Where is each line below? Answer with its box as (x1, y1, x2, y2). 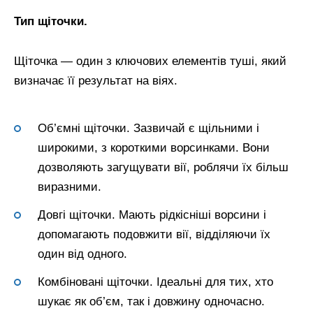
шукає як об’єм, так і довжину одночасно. (38, 295, 265, 309)
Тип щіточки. (14, 14, 87, 28)
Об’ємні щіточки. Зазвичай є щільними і (38, 122, 259, 136)
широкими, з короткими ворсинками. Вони (38, 141, 270, 155)
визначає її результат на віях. (14, 73, 177, 87)
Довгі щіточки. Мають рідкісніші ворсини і (38, 208, 266, 222)
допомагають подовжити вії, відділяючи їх (38, 228, 270, 242)
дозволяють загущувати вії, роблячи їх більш (38, 161, 289, 175)
